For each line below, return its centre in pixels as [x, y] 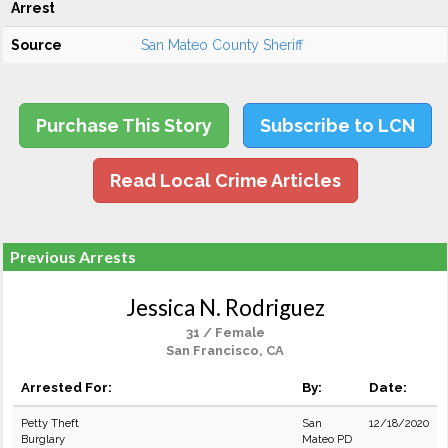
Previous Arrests [73, 256]
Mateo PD [327, 439]
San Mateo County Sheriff [222, 45]
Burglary [43, 439]
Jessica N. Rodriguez [225, 307]
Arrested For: [66, 387]
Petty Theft [50, 423]
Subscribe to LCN [337, 125]
